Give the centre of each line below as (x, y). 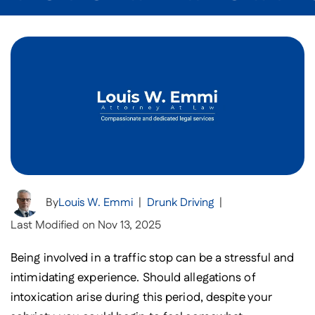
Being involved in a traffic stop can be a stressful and (153, 258)
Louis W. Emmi (96, 202)
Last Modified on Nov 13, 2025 (86, 225)
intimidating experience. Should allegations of (133, 277)
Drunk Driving (180, 202)
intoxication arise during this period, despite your (141, 297)
